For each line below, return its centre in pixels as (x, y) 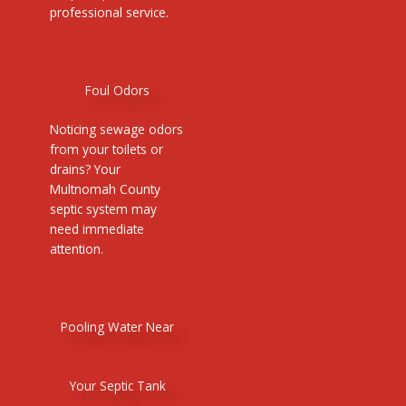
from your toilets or (106, 149)
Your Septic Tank (117, 385)
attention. (77, 248)
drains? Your (85, 169)
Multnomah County (105, 188)
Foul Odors (117, 90)
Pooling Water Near (117, 326)
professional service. (109, 13)
